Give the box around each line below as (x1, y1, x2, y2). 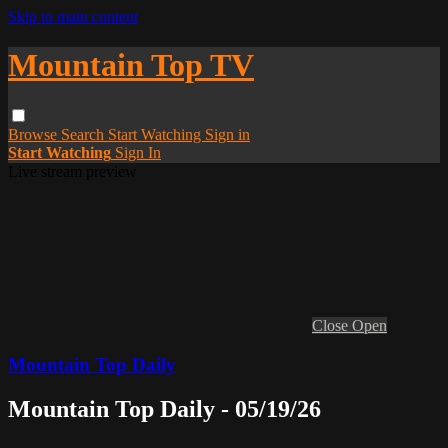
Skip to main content (8, 8, 138, 25)
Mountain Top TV (8, 47, 254, 84)
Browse (8, 125, 61, 143)
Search (61, 125, 108, 143)
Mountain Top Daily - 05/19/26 (8, 395, 321, 422)
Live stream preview (8, 162, 137, 180)
